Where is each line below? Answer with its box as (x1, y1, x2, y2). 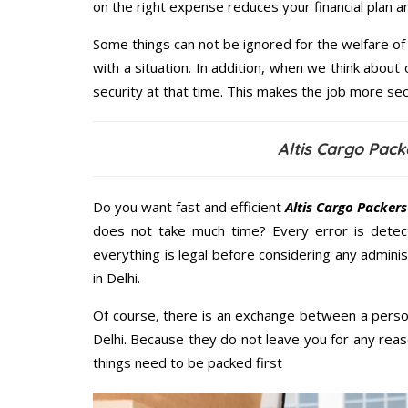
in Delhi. (93, 269, 140, 288)
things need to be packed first (93, 353, 282, 372)
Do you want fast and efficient (93, 198, 286, 217)
